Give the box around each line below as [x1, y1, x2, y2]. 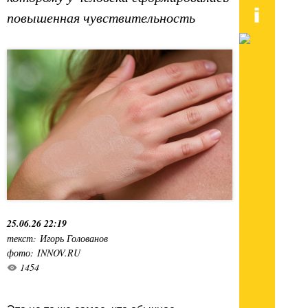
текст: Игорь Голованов [7, 231, 108, 245]
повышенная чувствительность [7, 8, 195, 27]
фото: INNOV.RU [7, 245, 80, 259]
